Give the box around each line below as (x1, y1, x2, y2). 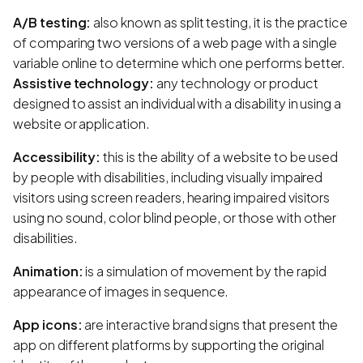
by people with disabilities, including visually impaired (13, 168, 323, 186)
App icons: (13, 315, 83, 333)
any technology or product (154, 74, 318, 92)
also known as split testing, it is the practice (91, 13, 348, 31)
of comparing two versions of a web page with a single (13, 33, 337, 51)
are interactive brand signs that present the (82, 315, 339, 333)
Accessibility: (13, 147, 101, 165)
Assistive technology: (13, 74, 154, 92)
